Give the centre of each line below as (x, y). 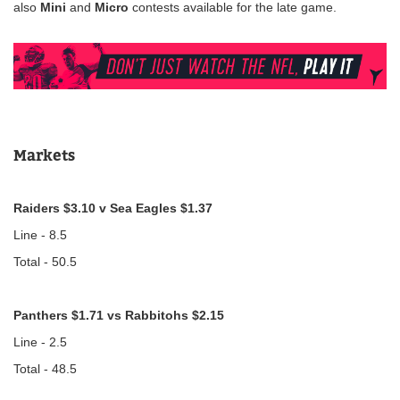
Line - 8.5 (40, 234)
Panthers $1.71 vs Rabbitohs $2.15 (119, 315)
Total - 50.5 (45, 261)
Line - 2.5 (42, 342)
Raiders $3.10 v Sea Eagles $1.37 (113, 208)
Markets (44, 155)
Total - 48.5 (45, 368)
